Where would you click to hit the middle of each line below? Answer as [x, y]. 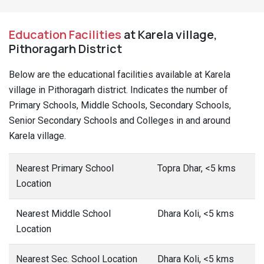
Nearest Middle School [63, 214]
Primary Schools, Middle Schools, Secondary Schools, [120, 105]
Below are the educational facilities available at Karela [120, 75]
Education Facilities [65, 34]
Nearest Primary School [65, 168]
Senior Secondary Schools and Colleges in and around [120, 121]
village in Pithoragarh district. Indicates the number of [118, 90]
